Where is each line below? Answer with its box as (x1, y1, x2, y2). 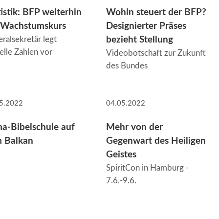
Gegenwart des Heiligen (106, 136, 206, 146)
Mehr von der (106, 122, 163, 132)
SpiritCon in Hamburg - (106, 163, 189, 172)
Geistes (106, 150, 136, 159)
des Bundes (106, 62, 148, 70)
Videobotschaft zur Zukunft (106, 49, 206, 58)
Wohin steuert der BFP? (106, 8, 206, 18)
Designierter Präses (106, 22, 186, 31)
